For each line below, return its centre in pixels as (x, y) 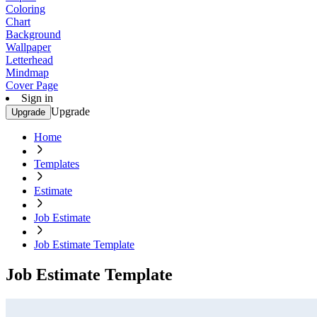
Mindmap (27, 73)
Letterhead (29, 60)
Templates (57, 164)
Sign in (37, 98)
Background (33, 34)
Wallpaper (28, 47)
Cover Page (32, 85)
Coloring (25, 9)
